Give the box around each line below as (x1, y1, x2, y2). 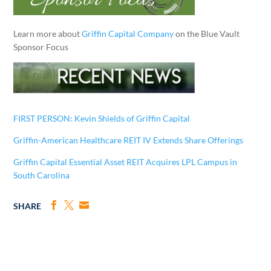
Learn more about (13, 28, 82, 39)
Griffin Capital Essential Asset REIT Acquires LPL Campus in (13, 156, 238, 167)
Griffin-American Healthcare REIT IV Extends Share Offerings (13, 134, 244, 145)
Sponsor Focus (13, 41, 69, 52)
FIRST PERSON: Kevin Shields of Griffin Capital (13, 113, 191, 123)
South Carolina (13, 169, 70, 180)
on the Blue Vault (174, 28, 240, 39)
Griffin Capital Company (82, 28, 174, 39)
